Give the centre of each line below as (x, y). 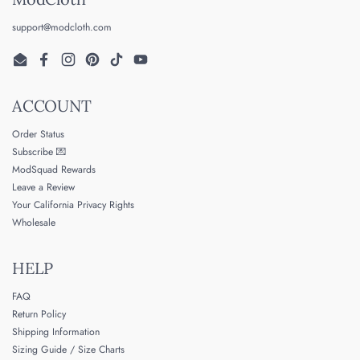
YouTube (157, 65)
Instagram (88, 65)
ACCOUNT (52, 106)
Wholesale (34, 223)
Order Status (38, 135)
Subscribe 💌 (39, 152)
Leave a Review (43, 188)
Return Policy (39, 315)
